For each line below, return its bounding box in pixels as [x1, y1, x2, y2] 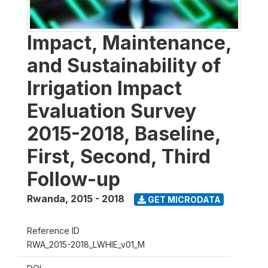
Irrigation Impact [27, 77, 182, 100]
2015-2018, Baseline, [27, 122, 221, 145]
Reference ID [27, 226, 80, 236]
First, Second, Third [27, 145, 211, 168]
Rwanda [27, 193, 65, 205]
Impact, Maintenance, [27, 31, 232, 54]
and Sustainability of [27, 54, 221, 77]
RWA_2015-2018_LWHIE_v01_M [27, 239, 145, 249]
